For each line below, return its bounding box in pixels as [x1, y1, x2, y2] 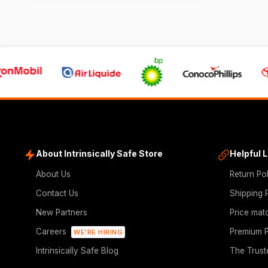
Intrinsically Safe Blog [36, 246, 118, 255]
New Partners [36, 208, 87, 217]
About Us [36, 169, 71, 179]
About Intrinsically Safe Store [36, 148, 163, 159]
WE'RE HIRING [74, 228, 123, 236]
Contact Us [36, 188, 78, 198]
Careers [36, 227, 66, 236]
